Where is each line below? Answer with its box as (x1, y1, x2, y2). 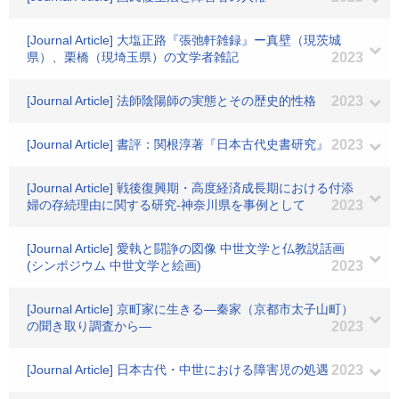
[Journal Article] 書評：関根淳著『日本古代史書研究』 (27, 137, 329, 151)
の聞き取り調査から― (27, 319, 151, 333)
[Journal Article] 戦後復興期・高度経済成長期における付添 (27, 181, 354, 195)
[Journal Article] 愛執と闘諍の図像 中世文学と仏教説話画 (27, 241, 345, 256)
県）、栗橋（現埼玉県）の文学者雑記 (27, 50, 239, 64)
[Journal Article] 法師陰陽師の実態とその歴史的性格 (27, 94, 316, 108)
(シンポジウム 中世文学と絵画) (27, 258, 201, 273)
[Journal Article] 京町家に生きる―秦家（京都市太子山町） (27, 302, 354, 316)
